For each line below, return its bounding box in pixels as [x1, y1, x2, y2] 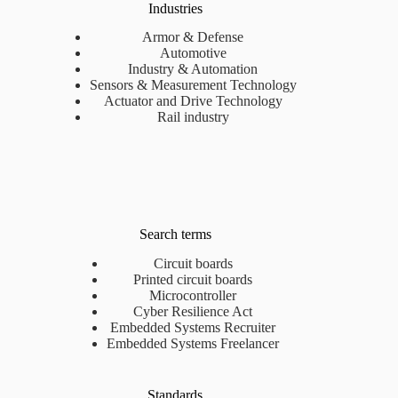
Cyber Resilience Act [133, 304, 253, 320]
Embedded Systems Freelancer [107, 336, 280, 352]
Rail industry [156, 109, 229, 125]
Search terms [139, 227, 211, 243]
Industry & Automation [128, 61, 259, 77]
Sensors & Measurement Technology [89, 77, 297, 93]
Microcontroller [149, 288, 237, 304]
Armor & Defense [142, 29, 244, 45]
